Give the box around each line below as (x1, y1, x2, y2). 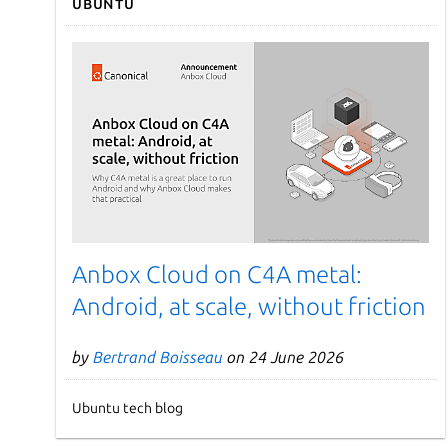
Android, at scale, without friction (72, 292, 426, 320)
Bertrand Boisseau (93, 347, 223, 366)
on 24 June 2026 (223, 347, 344, 366)
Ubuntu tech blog (72, 399, 183, 416)
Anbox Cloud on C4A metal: (72, 260, 362, 288)
